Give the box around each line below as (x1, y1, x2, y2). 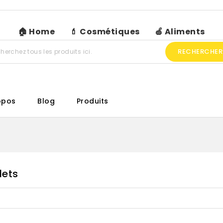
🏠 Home (18, 26, 55, 37)
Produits (76, 96, 109, 107)
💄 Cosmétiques (70, 26, 140, 37)
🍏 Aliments (154, 26, 205, 37)
